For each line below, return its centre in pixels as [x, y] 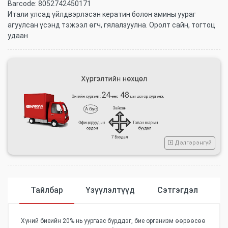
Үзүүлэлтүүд [110, 190]
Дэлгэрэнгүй [192, 143]
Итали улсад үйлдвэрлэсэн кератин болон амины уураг [102, 14]
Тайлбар [47, 190]
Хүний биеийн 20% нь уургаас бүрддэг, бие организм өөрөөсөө [113, 221]
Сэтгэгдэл [177, 190]
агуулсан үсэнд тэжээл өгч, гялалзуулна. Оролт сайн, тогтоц [111, 25]
